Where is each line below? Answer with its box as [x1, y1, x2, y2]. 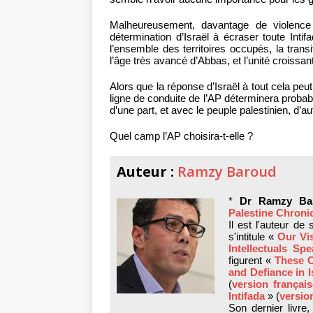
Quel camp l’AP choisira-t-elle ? [110, 130, 253, 143]
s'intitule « [228, 231, 278, 243]
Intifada [228, 290, 265, 303]
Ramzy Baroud [177, 162, 277, 182]
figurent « [228, 254, 275, 267]
